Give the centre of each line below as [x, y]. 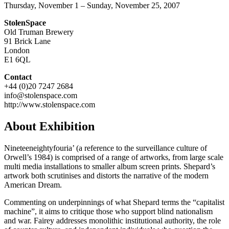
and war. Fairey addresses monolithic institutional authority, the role [112, 220]
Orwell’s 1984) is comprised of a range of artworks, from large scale [114, 157]
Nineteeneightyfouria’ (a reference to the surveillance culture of [106, 148]
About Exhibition [49, 126]
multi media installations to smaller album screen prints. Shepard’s [110, 166]
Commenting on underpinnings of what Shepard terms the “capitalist [114, 202]
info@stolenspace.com [41, 95]
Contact [18, 77]
